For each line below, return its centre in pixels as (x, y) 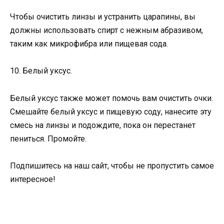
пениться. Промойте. (48, 138)
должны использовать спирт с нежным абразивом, (106, 30)
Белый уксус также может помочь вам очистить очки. (111, 98)
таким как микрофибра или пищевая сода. (89, 44)
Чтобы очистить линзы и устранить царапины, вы (103, 17)
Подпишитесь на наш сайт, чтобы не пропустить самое (112, 165)
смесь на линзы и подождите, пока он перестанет (103, 125)
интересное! (33, 179)
